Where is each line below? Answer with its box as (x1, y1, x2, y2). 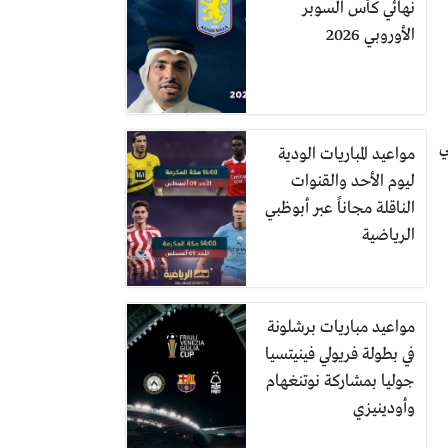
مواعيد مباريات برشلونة (267, 317, 415, 338)
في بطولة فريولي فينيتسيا (265, 344, 415, 365)
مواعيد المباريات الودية (278, 144, 415, 165)
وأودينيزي (353, 398, 415, 419)
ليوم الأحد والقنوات (291, 171, 415, 192)
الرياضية (362, 225, 415, 246)
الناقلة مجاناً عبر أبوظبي (265, 198, 415, 219)
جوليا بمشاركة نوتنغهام (266, 371, 415, 392)
